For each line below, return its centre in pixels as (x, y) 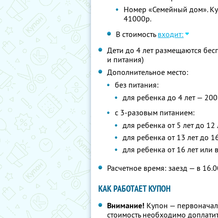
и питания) (125, 59)
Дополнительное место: (148, 72)
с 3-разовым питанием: (155, 112)
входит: (171, 34)
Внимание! (126, 206)
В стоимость (137, 34)
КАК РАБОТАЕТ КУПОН (135, 189)
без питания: (137, 85)
